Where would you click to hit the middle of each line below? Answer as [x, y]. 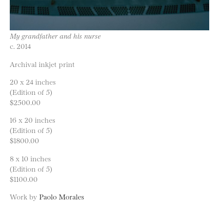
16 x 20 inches [33, 120]
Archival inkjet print [42, 64]
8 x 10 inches [30, 158]
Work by [24, 197]
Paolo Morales [62, 197]
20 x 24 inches [33, 82]
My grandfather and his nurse [55, 36]
